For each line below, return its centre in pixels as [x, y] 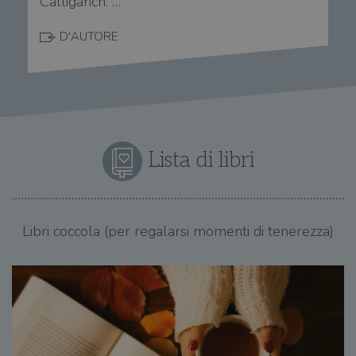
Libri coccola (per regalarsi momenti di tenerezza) [178, 231]
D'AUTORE [89, 36]
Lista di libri [199, 160]
